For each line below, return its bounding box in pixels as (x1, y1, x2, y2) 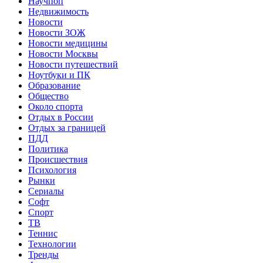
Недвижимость (28, 6, 89, 16)
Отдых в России (28, 112, 93, 122)
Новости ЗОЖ (28, 27, 85, 38)
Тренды (28, 249, 59, 259)
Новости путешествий (28, 59, 118, 69)
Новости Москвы (28, 48, 98, 59)
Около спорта (28, 101, 83, 112)
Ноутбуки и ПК (28, 69, 90, 80)
